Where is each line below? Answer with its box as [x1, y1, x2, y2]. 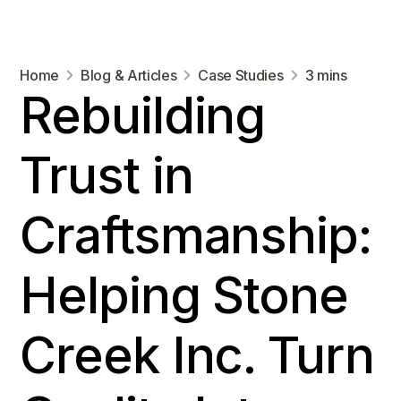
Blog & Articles [81, 66, 177, 84]
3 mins [304, 66, 347, 84]
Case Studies [198, 66, 284, 84]
